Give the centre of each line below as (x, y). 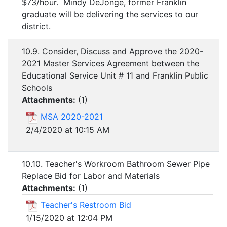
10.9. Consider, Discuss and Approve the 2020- (112, 51)
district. (36, 27)
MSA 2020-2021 (72, 117)
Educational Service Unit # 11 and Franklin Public (115, 76)
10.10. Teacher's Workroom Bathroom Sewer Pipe (116, 164)
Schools (37, 88)
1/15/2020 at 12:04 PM (69, 218)
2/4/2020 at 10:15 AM (68, 129)
